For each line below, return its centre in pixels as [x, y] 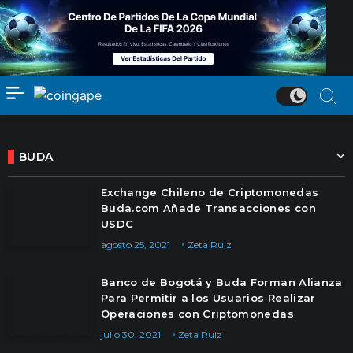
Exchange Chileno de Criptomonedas [210, 192]
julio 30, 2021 [131, 334]
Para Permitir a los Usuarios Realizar [208, 298]
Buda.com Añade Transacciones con [208, 208]
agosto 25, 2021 [136, 245]
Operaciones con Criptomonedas [197, 314]
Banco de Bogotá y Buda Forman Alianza [222, 282]
